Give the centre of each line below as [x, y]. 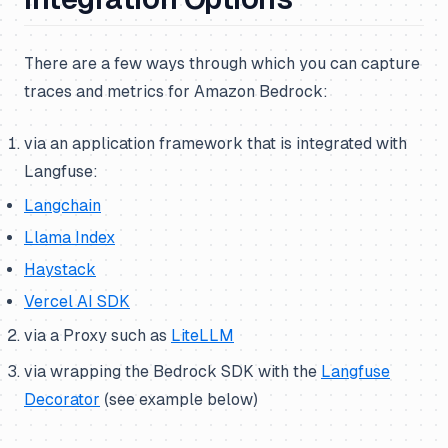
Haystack [60, 269]
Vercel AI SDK [77, 301]
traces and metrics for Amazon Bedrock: [176, 91]
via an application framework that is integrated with [215, 143]
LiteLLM [202, 335]
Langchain [62, 205]
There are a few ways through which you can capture [222, 63]
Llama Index [69, 237]
